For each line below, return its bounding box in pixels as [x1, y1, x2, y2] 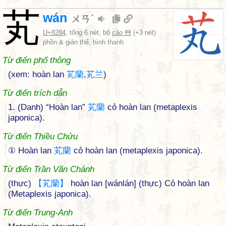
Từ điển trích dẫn [3, 88, 67, 98]
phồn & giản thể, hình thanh [43, 38, 124, 46]
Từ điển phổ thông [3, 55, 71, 65]
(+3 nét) [131, 29, 156, 36]
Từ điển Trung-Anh [3, 208, 73, 217]
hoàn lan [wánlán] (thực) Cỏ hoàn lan [68, 179, 209, 188]
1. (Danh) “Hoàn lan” [8, 102, 88, 112]
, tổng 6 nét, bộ [66, 29, 112, 36]
